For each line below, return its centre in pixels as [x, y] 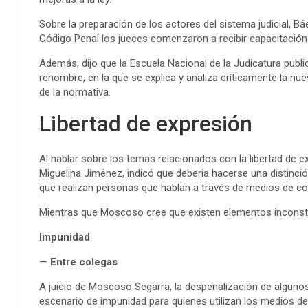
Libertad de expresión [146, 124]
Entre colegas [82, 262]
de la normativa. [75, 92]
